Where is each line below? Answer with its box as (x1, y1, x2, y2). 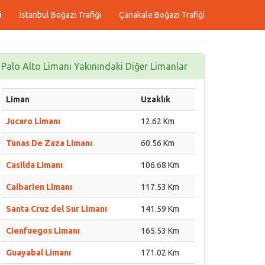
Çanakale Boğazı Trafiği (119, 10, 205, 20)
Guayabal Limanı (6, 248, 71, 257)
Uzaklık (141, 95, 170, 104)
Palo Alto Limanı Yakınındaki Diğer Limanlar (1, 61, 188, 72)
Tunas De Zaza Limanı (6, 138, 92, 148)
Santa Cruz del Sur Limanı (6, 204, 107, 214)
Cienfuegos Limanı (6, 226, 80, 235)
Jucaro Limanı (6, 117, 60, 126)
